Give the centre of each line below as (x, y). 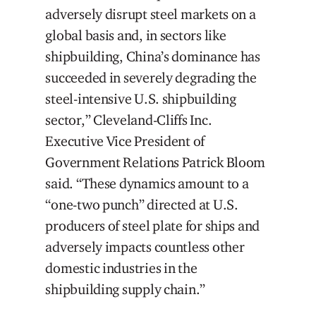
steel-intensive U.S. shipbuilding (141, 99)
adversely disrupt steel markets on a (151, 14)
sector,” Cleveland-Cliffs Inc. (129, 120)
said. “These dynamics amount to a (147, 184)
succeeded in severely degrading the (151, 78)
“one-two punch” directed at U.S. (142, 205)
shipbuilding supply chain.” (126, 290)
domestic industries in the (121, 268)
